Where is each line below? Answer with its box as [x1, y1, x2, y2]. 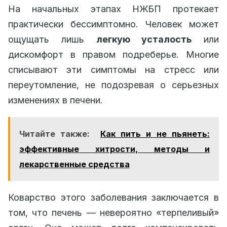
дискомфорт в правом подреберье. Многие [8, 49, 219, 60]
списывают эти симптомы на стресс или [8, 64, 219, 75]
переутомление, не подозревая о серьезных [8, 79, 219, 90]
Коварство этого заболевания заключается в [8, 192, 219, 203]
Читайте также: [19, 128, 90, 139]
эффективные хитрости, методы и [19, 143, 210, 154]
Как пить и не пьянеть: [100, 128, 210, 139]
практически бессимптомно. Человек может [8, 18, 219, 29]
